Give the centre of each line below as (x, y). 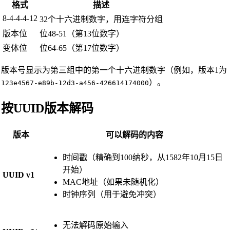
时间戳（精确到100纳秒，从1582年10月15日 (142, 157)
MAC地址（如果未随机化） (113, 182)
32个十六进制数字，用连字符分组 (101, 19)
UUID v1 (18, 175)
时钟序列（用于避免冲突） (112, 194)
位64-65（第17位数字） (82, 48)
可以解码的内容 (135, 135)
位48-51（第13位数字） (82, 33)
